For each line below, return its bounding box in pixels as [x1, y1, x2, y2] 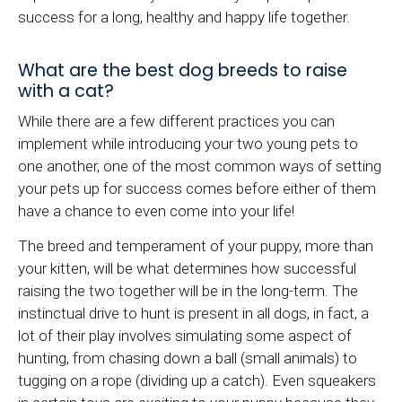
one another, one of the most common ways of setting [18, 157, 381, 176]
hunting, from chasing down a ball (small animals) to [18, 348, 357, 367]
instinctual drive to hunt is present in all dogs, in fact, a [18, 303, 369, 322]
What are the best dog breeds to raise [18, 58, 347, 83]
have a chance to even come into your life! [18, 202, 294, 221]
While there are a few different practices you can [18, 112, 335, 131]
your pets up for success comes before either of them [18, 179, 376, 198]
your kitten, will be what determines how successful [18, 258, 356, 277]
